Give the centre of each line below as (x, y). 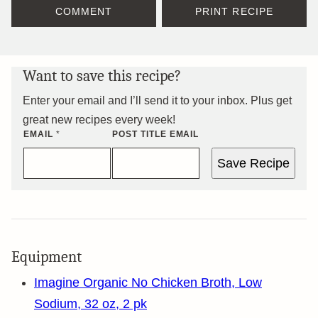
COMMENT (84, 11)
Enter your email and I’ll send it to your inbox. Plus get (157, 100)
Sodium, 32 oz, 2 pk (91, 304)
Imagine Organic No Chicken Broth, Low (148, 283)
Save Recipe (253, 163)
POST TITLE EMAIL (156, 134)
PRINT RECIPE (234, 11)
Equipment (46, 257)
